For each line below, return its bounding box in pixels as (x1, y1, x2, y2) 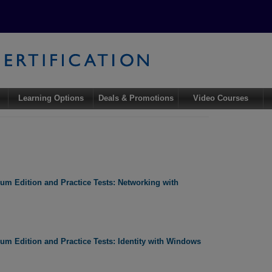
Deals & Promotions (98, 93, 174, 103)
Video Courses (193, 93, 249, 103)
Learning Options (18, 93, 84, 103)
